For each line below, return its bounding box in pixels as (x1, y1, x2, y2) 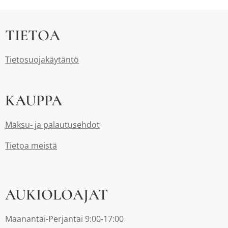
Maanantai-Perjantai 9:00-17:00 (5, 213, 124, 225)
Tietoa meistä (5, 140, 57, 152)
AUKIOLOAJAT (5, 185, 108, 205)
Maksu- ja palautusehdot (5, 119, 100, 131)
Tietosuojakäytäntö (5, 54, 79, 66)
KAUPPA (5, 91, 62, 110)
